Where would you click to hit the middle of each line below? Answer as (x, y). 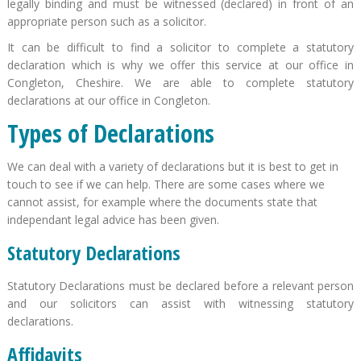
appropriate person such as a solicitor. (106, 21)
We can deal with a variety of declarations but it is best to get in (172, 166)
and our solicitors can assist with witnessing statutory (180, 303)
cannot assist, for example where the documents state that (162, 201)
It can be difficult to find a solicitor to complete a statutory (180, 47)
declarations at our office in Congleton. (108, 100)
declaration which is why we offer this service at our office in (180, 64)
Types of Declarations (110, 133)
